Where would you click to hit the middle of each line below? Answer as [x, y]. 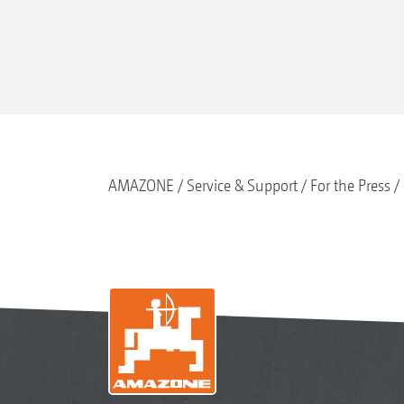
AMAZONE [141, 185]
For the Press [350, 185]
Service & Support [242, 185]
